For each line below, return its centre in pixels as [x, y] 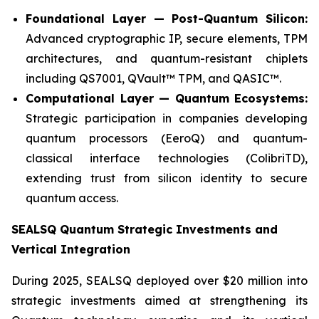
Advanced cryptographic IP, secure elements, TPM [167, 38]
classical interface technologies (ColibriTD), [167, 158]
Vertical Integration [71, 249]
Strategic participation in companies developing [167, 118]
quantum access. [72, 198]
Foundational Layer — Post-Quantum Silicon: [167, 19]
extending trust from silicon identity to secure [167, 178]
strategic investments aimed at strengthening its [159, 300]
